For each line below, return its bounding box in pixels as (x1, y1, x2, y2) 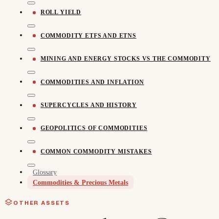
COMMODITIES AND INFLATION (40, 78, 144, 86)
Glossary (33, 168, 57, 176)
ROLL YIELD (40, 9, 82, 16)
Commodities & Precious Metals (33, 178, 129, 186)
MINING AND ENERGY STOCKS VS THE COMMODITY (40, 55, 211, 63)
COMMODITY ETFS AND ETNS (40, 32, 136, 39)
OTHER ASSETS (13, 199, 70, 207)
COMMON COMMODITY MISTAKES (40, 148, 152, 155)
